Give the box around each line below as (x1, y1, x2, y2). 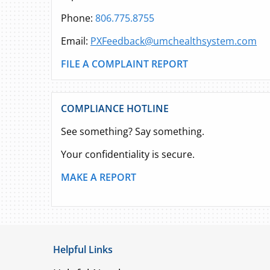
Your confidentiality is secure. (61, 148, 195, 161)
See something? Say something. (61, 125, 204, 138)
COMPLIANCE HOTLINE (61, 102, 169, 115)
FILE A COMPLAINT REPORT (61, 57, 188, 71)
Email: (61, 34, 90, 48)
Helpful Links (53, 243, 113, 256)
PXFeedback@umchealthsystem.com (90, 34, 257, 48)
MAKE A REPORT (61, 171, 136, 184)
